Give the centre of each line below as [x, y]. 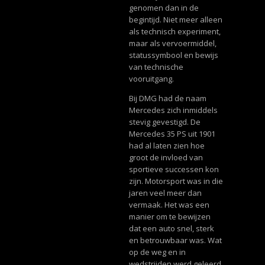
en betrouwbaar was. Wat [175, 240]
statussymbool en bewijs [173, 55]
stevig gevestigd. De [164, 122]
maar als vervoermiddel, [172, 43]
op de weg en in [157, 252]
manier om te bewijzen [169, 216]
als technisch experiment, [174, 31]
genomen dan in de [164, 7]
